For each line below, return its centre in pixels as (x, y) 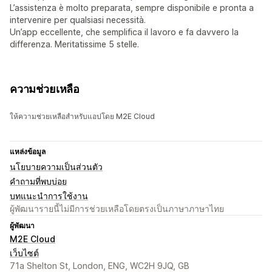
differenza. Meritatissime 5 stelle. (74, 44)
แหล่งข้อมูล (28, 152)
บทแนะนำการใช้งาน (49, 196)
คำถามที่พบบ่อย (38, 182)
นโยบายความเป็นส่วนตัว (56, 167)
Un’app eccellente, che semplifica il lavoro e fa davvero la (124, 32)
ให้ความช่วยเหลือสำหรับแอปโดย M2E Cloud (82, 117)
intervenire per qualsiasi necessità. (78, 20)
